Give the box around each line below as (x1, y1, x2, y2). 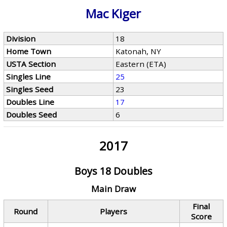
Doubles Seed (6, 109, 57, 120)
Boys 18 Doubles (74, 164, 153, 178)
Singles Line (6, 71, 51, 82)
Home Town (6, 46, 52, 56)
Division (6, 33, 36, 44)
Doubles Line (6, 97, 55, 107)
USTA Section (6, 59, 56, 69)
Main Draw (91, 183, 136, 195)
